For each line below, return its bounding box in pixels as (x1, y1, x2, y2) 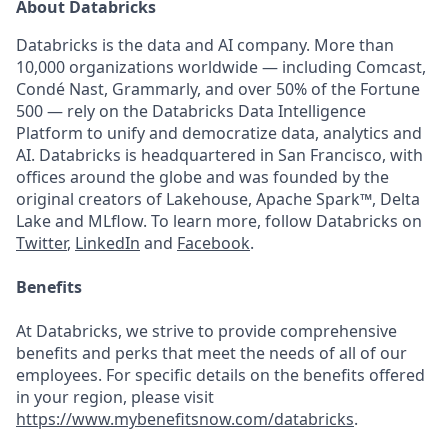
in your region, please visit (16, 386, 214, 408)
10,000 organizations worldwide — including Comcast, (16, 56, 426, 78)
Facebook (177, 232, 250, 254)
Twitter (16, 232, 67, 254)
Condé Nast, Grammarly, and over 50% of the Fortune (16, 78, 420, 100)
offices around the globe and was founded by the (16, 166, 389, 188)
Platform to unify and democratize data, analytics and (16, 122, 422, 144)
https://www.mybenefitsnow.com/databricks (16, 408, 354, 430)
